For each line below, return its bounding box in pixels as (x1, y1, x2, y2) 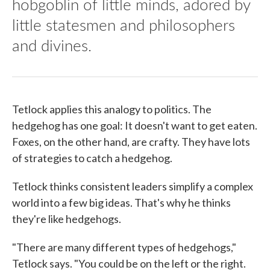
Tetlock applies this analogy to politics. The (12, 102, 212, 116)
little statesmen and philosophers (12, 13, 235, 36)
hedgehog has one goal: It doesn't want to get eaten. (12, 119, 257, 133)
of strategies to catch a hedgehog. (12, 151, 172, 165)
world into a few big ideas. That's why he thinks (12, 196, 231, 210)
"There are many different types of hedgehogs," (12, 240, 236, 254)
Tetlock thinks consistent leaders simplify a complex (12, 180, 253, 193)
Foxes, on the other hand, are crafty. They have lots (12, 135, 250, 149)
